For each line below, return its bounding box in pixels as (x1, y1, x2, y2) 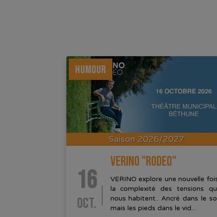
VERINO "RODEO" (110, 154, 176, 170)
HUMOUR (75, 62, 106, 77)
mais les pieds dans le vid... (110, 204, 196, 213)
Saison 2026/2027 (108, 134, 184, 145)
